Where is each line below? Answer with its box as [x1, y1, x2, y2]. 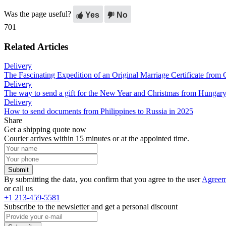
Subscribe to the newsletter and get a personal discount [4, 202, 178, 211]
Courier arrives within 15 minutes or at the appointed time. [4, 134, 189, 143]
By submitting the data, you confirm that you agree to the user [4, 175, 202, 184]
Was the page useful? [4, 9, 71, 18]
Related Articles [4, 41, 68, 52]
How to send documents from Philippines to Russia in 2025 [4, 107, 193, 116]
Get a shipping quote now [4, 125, 86, 134]
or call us [4, 184, 33, 193]
